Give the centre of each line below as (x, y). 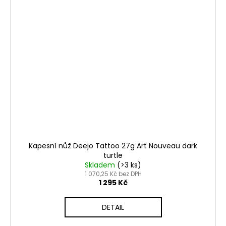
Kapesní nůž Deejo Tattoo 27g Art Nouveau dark (113, 146)
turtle (113, 155)
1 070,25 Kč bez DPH (113, 174)
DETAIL (113, 207)
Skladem (101, 165)
